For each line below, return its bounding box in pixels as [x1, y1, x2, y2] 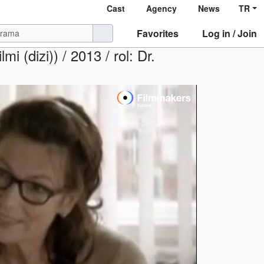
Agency [146, 2, 177, 14]
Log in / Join [202, 26, 257, 40]
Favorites [137, 26, 179, 40]
